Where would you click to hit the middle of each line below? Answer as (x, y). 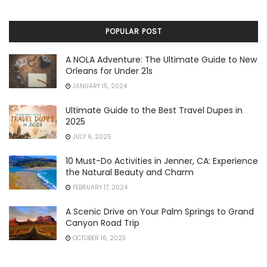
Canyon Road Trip (103, 223)
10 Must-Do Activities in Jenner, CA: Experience (162, 161)
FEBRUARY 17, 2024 (99, 188)
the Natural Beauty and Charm (130, 173)
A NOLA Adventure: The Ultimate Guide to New (161, 60)
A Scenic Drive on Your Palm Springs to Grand (160, 212)
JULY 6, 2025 (91, 137)
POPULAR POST (133, 32)
